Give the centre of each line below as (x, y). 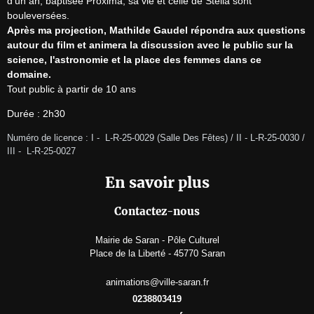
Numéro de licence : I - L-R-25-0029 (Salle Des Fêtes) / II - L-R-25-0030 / (156, 138)
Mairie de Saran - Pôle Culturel (157, 240)
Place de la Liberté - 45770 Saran (157, 254)
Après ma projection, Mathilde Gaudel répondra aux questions (156, 30)
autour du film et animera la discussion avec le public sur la (150, 45)
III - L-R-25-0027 (43, 151)
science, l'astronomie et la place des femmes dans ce (134, 60)
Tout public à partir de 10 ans (71, 89)
